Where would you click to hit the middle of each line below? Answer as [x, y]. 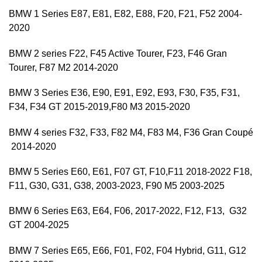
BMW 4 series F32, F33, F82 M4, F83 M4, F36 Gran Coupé [131, 132]
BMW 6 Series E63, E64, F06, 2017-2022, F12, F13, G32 [128, 211]
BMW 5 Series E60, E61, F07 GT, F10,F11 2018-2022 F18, [130, 172]
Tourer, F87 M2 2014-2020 [63, 67]
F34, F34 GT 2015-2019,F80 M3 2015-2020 [99, 107]
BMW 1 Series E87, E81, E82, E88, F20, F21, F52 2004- [125, 14]
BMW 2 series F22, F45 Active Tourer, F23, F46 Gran [118, 53]
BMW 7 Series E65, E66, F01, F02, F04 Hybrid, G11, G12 [127, 250]
